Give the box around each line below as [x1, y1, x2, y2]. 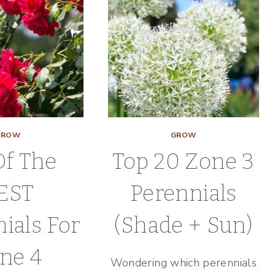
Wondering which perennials [110, 255, 257, 271]
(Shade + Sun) [114, 212, 254, 239]
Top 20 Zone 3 [112, 149, 255, 175]
